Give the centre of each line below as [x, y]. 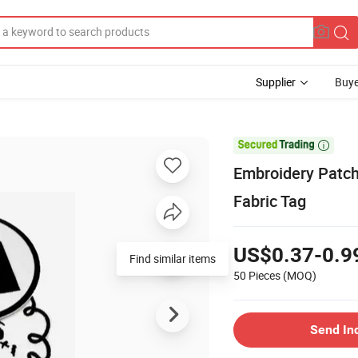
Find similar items [173, 258]
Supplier [276, 82]
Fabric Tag [270, 201]
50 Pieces [257, 275]
